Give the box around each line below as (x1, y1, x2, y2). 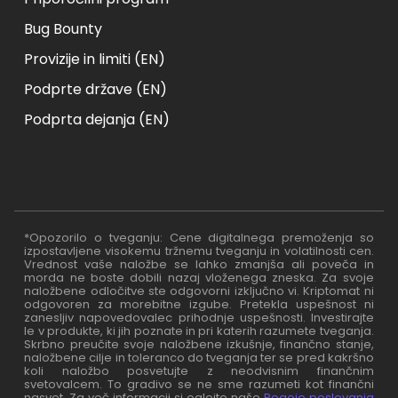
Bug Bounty (24, 18, 103, 39)
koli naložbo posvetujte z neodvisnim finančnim (24, 362, 374, 379)
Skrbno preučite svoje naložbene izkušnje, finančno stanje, (24, 335, 374, 353)
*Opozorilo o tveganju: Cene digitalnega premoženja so (24, 228, 374, 246)
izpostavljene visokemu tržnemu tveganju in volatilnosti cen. (24, 242, 374, 259)
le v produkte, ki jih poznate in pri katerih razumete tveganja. (24, 322, 374, 339)
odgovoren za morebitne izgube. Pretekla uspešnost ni (24, 295, 374, 313)
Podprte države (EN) (24, 78, 168, 99)
